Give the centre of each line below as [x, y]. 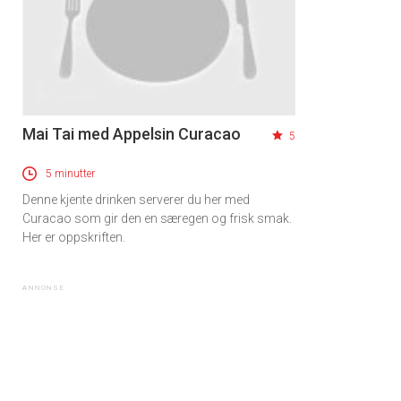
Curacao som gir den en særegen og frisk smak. [157, 219]
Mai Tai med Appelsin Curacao [132, 134]
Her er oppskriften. [74, 238]
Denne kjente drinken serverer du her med [136, 200]
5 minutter [70, 174]
